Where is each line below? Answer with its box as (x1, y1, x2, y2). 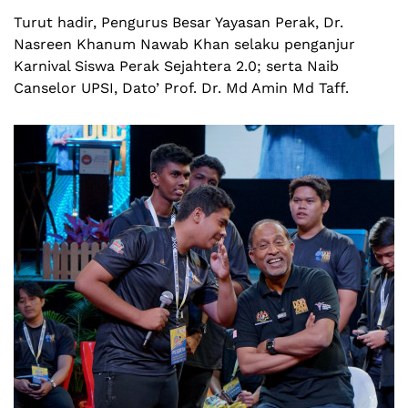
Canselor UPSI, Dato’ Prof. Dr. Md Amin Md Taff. (14, 79, 353, 97)
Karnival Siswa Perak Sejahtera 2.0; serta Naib (14, 57, 339, 76)
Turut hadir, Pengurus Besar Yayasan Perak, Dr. (14, 14, 343, 32)
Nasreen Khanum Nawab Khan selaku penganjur (14, 36, 355, 54)
